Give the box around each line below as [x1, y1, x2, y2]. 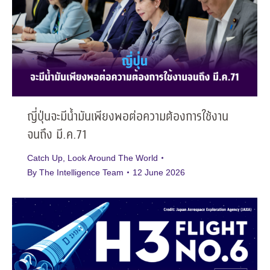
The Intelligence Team [39, 167, 124, 177]
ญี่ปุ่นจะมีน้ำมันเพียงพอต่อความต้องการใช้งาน [27, 107, 228, 127]
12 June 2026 [133, 167, 185, 177]
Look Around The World [67, 152, 158, 163]
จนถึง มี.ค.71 [27, 125, 87, 145]
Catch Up [27, 152, 63, 163]
